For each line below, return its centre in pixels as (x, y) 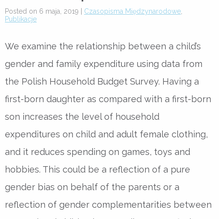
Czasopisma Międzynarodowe (132, 11)
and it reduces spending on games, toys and (98, 152)
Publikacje (21, 19)
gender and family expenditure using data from (104, 64)
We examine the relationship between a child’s (103, 46)
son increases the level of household (82, 116)
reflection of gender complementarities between (108, 204)
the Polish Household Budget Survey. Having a (102, 81)
